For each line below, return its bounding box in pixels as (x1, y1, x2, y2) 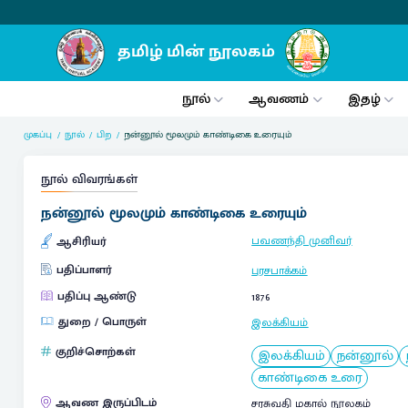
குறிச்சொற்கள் (55, 342, 136, 362)
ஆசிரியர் (56, 231, 107, 251)
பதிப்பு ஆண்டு (56, 286, 137, 306)
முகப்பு (24, 126, 53, 143)
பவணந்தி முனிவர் (251, 230, 352, 250)
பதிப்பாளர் (56, 260, 112, 280)
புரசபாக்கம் (251, 260, 308, 280)
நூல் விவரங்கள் (40, 168, 138, 191)
